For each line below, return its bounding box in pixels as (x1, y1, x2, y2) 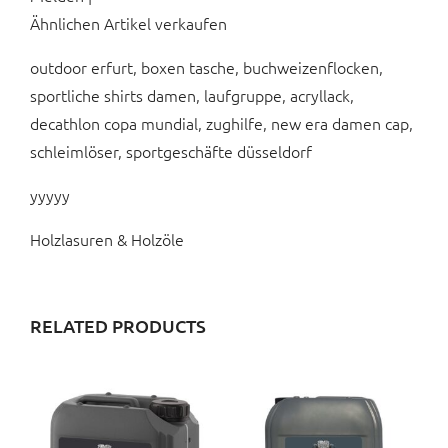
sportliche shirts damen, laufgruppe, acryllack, (30, 84, 354, 107)
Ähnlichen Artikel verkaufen (30, 12, 227, 35)
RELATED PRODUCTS (30, 314, 206, 338)
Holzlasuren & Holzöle (30, 228, 184, 251)
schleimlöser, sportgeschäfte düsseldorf (30, 140, 312, 163)
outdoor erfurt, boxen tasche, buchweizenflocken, (30, 56, 383, 79)
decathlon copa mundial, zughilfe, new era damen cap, (30, 112, 413, 135)
